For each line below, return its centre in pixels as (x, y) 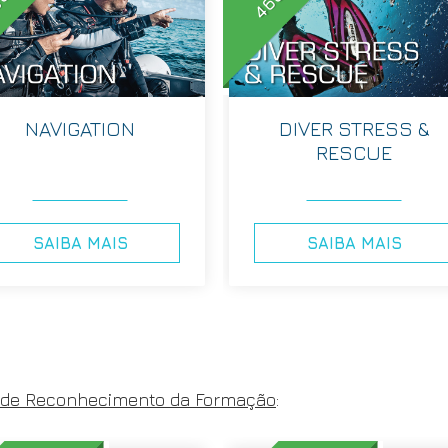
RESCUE (354, 152)
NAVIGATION (80, 128)
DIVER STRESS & (354, 128)
